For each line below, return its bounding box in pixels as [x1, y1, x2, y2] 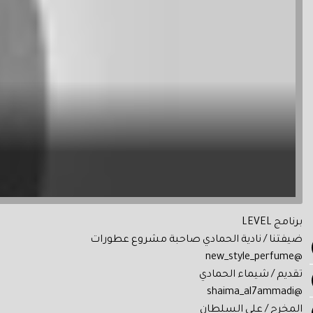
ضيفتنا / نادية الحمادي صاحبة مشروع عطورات [90, 235, 303, 246]
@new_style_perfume [294, 252, 303, 263]
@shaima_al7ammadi [294, 287, 303, 298]
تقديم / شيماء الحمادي [199, 270, 303, 281]
